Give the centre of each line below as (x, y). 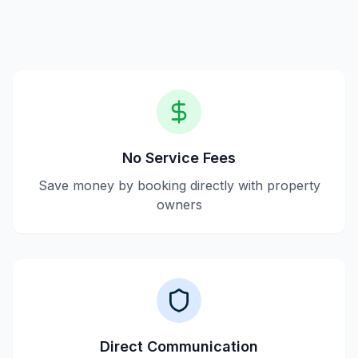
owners (179, 205)
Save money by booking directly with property (179, 185)
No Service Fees (179, 158)
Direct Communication (179, 346)
